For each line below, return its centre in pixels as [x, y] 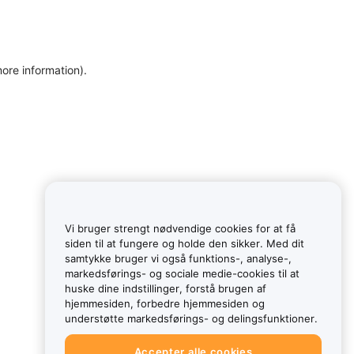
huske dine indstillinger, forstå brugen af [166, 288]
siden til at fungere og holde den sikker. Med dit [185, 243]
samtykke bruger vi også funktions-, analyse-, [178, 258]
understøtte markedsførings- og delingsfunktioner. [191, 318]
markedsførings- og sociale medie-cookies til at [182, 273]
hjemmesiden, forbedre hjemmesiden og [165, 303]
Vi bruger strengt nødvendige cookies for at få [180, 228]
